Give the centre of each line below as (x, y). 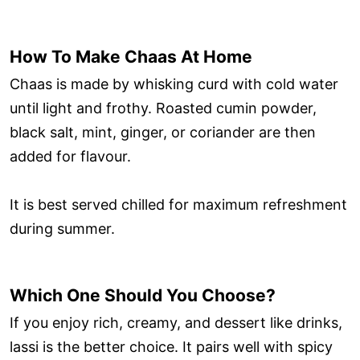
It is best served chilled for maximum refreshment (178, 204)
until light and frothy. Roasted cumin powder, (163, 108)
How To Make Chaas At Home (131, 56)
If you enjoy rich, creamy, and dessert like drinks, (176, 323)
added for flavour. (70, 156)
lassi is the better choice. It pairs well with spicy (171, 347)
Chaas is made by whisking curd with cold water (174, 84)
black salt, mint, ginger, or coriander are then (163, 132)
